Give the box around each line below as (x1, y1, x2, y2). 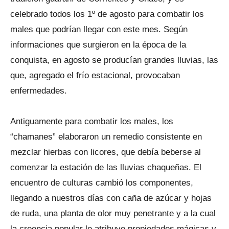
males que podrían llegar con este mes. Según (10, 25, 188, 34)
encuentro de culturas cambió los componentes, (10, 178, 193, 188)
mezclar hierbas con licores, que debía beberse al (10, 147, 201, 157)
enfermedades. (10, 86, 67, 96)
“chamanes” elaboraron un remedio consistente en (10, 132, 202, 142)
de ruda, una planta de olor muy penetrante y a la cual (10, 209, 216, 218)
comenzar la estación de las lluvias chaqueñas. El (10, 163, 201, 172)
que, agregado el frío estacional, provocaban (10, 71, 180, 80)
